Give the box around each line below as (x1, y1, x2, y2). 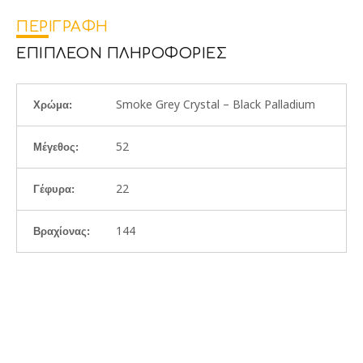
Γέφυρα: (33, 183, 75, 195)
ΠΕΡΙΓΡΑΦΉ (16, 19, 109, 35)
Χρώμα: (33, 99, 72, 111)
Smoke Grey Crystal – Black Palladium (116, 96, 315, 112)
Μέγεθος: (33, 141, 79, 153)
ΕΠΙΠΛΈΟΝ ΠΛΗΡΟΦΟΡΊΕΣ (16, 45, 227, 62)
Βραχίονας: (33, 225, 90, 237)
